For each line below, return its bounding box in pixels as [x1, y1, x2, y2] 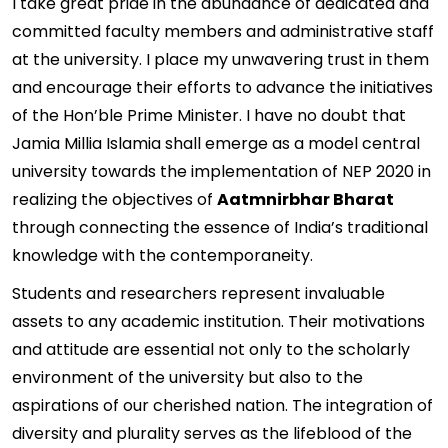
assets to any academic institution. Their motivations [12, 310, 425, 333]
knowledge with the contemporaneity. [12, 244, 313, 267]
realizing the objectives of [12, 188, 217, 211]
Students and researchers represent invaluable [12, 282, 385, 305]
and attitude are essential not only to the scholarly [12, 338, 410, 361]
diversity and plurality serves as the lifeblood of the [12, 422, 412, 445]
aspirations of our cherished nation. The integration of [12, 394, 433, 417]
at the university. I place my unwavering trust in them [12, 48, 429, 71]
